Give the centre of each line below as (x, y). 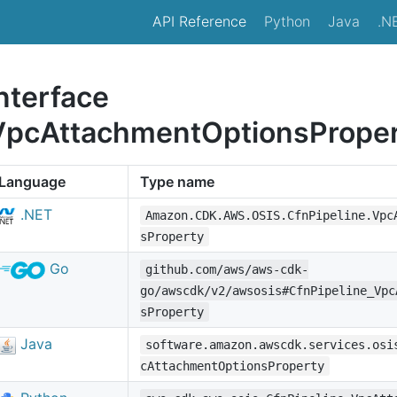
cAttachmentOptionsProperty (232, 366)
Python (287, 21)
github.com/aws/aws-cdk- (227, 269)
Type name (177, 182)
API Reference (199, 21)
